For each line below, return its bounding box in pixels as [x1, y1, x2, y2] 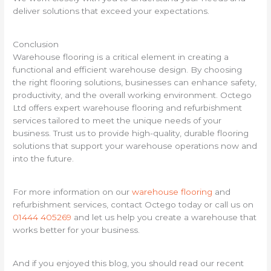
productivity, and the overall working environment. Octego [13, 90, 252, 100]
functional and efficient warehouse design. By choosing [13, 64, 243, 74]
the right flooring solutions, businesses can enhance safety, [13, 77, 257, 87]
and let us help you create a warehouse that [71, 212, 257, 223]
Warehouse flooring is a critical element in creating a [13, 51, 229, 62]
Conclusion [13, 39, 59, 49]
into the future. [13, 153, 74, 163]
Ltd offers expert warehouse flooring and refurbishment [13, 102, 243, 113]
